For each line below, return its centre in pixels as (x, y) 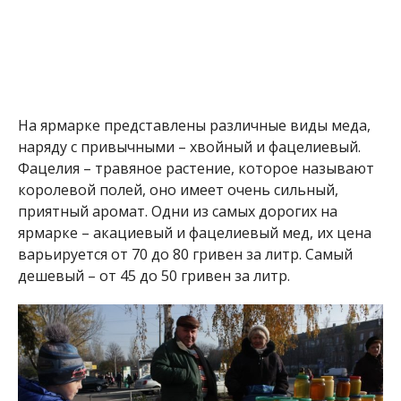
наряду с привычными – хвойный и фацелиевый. (189, 84)
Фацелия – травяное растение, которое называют (196, 105)
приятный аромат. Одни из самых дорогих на (177, 148)
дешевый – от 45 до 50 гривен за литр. (154, 213)
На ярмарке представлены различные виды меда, (194, 62)
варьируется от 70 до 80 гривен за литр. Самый (185, 191)
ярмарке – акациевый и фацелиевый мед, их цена (194, 170)
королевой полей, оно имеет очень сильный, (178, 127)
